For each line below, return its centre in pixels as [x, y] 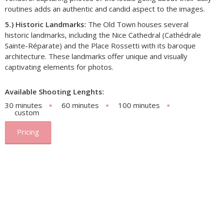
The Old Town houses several [137, 24]
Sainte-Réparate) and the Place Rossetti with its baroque [100, 46]
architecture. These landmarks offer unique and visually [96, 56]
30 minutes [23, 105]
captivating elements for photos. [59, 67]
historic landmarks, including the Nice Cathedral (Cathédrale [103, 35]
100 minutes [139, 105]
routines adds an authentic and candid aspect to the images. [105, 9]
